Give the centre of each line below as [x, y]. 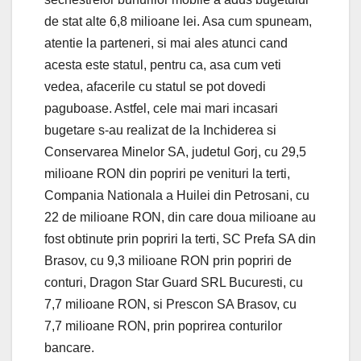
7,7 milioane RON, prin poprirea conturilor [163, 326]
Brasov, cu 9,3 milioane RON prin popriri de [168, 260]
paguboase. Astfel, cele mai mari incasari [161, 108]
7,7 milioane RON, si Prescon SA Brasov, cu [170, 304]
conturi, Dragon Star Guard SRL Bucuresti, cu [174, 282]
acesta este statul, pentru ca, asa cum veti [163, 64]
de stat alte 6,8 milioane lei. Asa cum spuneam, [178, 21]
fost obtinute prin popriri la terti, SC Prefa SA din [180, 239]
